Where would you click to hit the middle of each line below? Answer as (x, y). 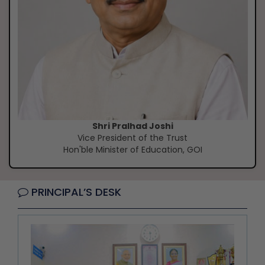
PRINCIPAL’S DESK (75, 192)
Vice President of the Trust (132, 138)
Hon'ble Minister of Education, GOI (132, 149)
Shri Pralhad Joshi (132, 126)
